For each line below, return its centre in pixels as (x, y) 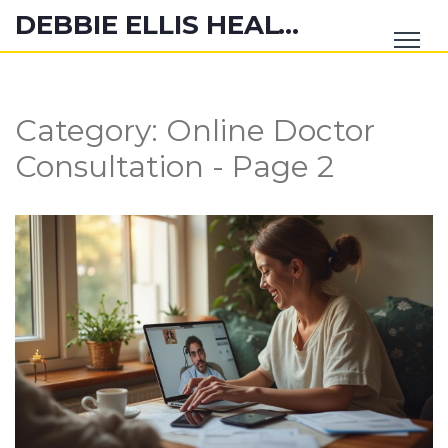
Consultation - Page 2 (174, 166)
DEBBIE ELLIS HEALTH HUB (288, 25)
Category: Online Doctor (195, 130)
